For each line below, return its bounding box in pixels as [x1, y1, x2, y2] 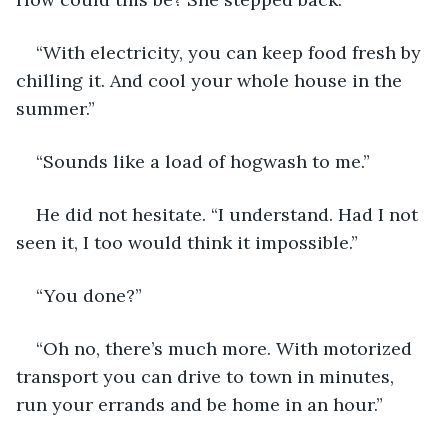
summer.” [16, 96, 95, 120]
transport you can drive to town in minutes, [16, 364, 399, 388]
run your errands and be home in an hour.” [16, 392, 383, 416]
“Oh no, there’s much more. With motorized [36, 336, 417, 360]
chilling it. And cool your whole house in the [16, 68, 407, 92]
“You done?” [36, 283, 142, 307]
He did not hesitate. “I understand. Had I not [36, 202, 423, 226]
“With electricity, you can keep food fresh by [36, 40, 426, 64]
